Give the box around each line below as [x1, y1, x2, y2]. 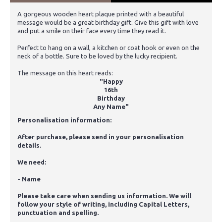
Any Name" [93, 103, 129, 110]
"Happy [99, 77, 123, 85]
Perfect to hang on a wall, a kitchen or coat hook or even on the [17, 44, 200, 51]
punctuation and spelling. [17, 209, 99, 216]
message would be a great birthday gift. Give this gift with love [17, 18, 199, 26]
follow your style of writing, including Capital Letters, [17, 200, 189, 208]
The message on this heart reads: [17, 69, 113, 76]
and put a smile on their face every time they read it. [17, 27, 166, 34]
